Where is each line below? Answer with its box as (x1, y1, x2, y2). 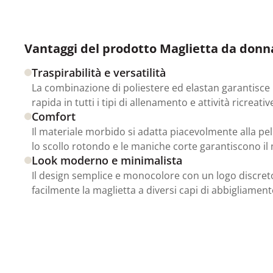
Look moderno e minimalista (32, 153, 182, 168)
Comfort (32, 109, 76, 124)
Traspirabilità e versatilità (32, 65, 166, 80)
